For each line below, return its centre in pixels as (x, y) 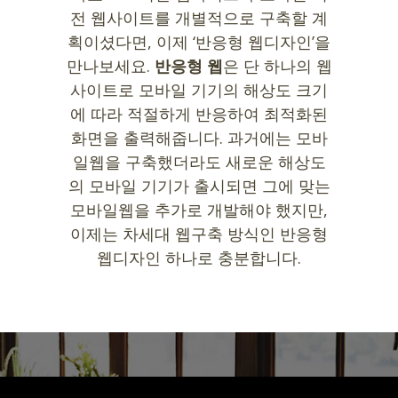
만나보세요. (110, 65)
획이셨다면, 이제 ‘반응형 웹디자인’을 (199, 41)
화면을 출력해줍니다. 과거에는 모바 (199, 137)
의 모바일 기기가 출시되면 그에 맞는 (199, 185)
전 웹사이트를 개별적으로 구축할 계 (199, 17)
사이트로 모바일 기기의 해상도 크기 (199, 89)
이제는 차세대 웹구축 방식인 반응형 (199, 233)
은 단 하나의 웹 (277, 65)
